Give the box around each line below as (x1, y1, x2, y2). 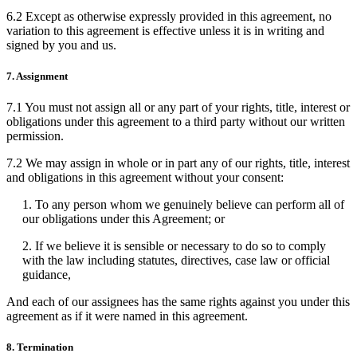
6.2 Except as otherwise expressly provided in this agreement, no (6, 9, 331, 23)
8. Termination (6, 341, 73, 354)
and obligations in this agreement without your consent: (6, 171, 284, 184)
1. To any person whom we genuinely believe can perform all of (22, 198, 344, 211)
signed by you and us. (6, 37, 116, 52)
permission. (6, 129, 64, 143)
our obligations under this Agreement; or (22, 212, 225, 226)
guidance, (22, 268, 71, 281)
